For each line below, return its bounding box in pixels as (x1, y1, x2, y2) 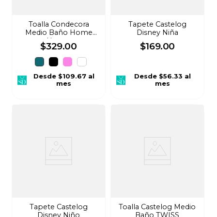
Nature (46, 36, 71, 46)
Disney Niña (136, 28, 178, 37)
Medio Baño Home (25, 28, 93, 37)
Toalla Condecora (28, 20, 89, 29)
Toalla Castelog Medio (119, 202, 196, 212)
